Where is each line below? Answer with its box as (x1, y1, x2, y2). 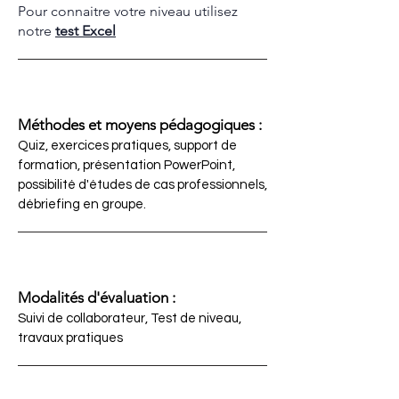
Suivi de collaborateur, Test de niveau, (18, 312, 244, 325)
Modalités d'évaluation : (18, 289, 175, 306)
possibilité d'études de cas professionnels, (18, 178, 267, 191)
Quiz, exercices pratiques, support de (18, 139, 237, 152)
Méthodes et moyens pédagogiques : (18, 116, 262, 134)
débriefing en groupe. (18, 198, 146, 211)
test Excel (55, 22, 116, 39)
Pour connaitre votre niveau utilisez (18, 3, 238, 20)
